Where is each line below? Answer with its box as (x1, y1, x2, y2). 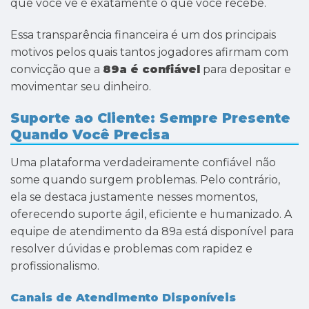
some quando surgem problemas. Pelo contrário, (10, 173, 280, 187)
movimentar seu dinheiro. (10, 79, 151, 93)
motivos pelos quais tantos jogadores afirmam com (10, 45, 288, 59)
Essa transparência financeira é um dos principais (10, 28, 276, 41)
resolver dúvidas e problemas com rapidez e (10, 242, 252, 256)
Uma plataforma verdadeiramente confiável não (10, 156, 276, 170)
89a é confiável (103, 62, 200, 76)
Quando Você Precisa (10, 126, 170, 143)
